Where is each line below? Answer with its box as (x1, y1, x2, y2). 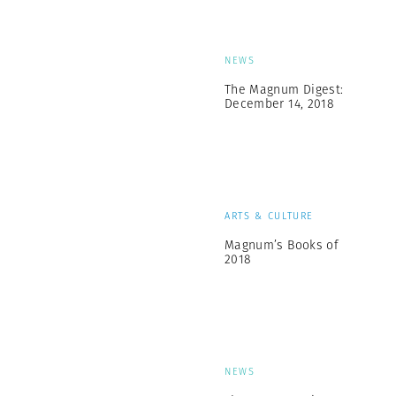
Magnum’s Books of (225, 236, 339, 254)
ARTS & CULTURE (225, 209, 315, 223)
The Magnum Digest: (225, 80, 344, 98)
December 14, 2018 (225, 95, 334, 112)
